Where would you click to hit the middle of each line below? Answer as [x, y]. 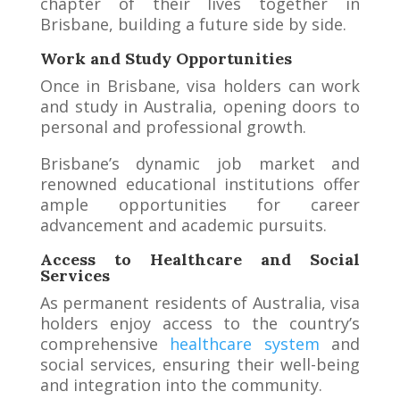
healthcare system [245, 343]
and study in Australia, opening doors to [200, 106]
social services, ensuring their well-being [200, 364]
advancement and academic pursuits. [183, 225]
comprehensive [105, 343]
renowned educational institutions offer [200, 183]
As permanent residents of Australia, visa [200, 302]
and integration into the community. [181, 384]
